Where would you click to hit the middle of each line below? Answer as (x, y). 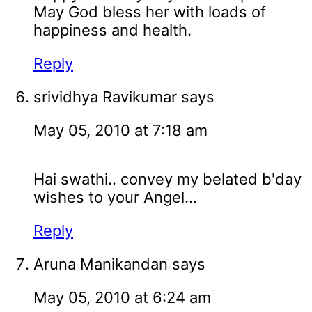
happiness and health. (112, 30)
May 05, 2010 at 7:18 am (120, 131)
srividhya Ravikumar (105, 97)
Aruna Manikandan (101, 264)
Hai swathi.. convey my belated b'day (167, 179)
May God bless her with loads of (150, 12)
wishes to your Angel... (115, 197)
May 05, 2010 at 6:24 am (122, 298)
